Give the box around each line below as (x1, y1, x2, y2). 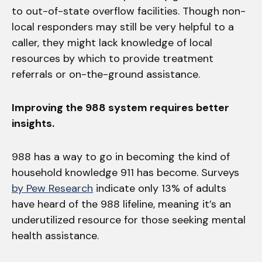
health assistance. (12, 228, 105, 243)
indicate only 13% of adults (93, 181, 226, 195)
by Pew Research (12, 181, 93, 195)
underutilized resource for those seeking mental (12, 212, 246, 227)
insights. (12, 116, 54, 130)
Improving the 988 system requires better (12, 100, 229, 115)
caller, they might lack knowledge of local (12, 35, 212, 50)
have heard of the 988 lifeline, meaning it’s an (12, 196, 231, 211)
